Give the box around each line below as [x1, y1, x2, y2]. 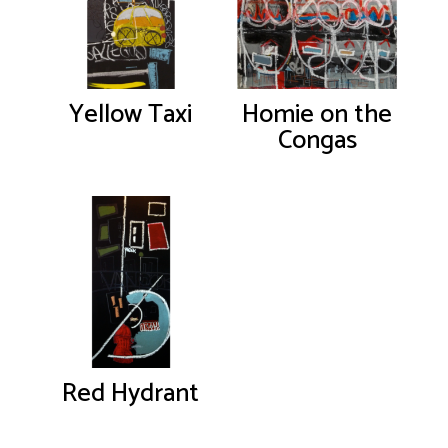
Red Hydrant [62, 371, 200, 415]
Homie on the [242, 93, 393, 137]
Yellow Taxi [69, 93, 193, 137]
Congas [277, 119, 357, 163]
